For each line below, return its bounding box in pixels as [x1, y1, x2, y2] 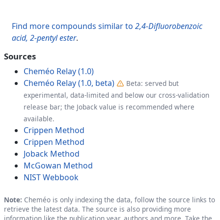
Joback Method [24, 148, 80, 159]
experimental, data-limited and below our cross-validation [24, 90, 209, 100]
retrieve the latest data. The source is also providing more [4, 204, 191, 214]
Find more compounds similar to [12, 20, 135, 31]
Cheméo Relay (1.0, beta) [24, 77, 114, 88]
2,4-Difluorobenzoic [135, 20, 202, 31]
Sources [4, 50, 36, 62]
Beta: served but [126, 78, 179, 88]
